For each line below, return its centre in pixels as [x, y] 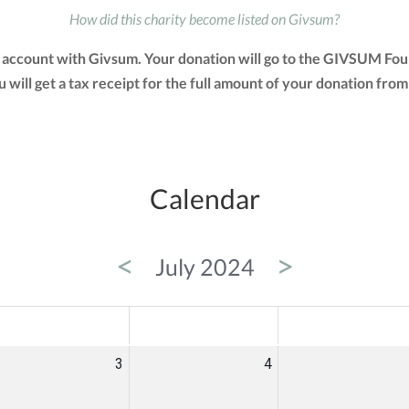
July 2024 [204, 267]
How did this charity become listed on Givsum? [204, 19]
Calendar [204, 199]
